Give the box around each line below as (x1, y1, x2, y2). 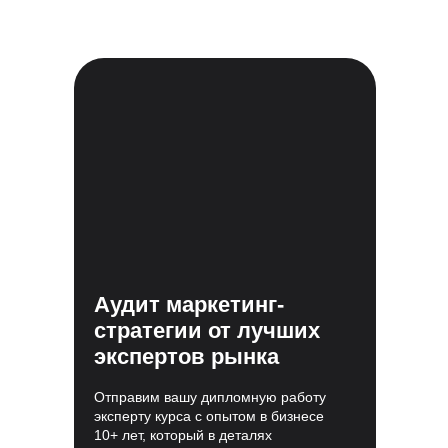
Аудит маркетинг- (94, 292, 284, 317)
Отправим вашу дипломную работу (94, 389, 326, 405)
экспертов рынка (94, 344, 279, 369)
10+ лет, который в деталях (94, 427, 272, 443)
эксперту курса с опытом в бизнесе (94, 408, 324, 424)
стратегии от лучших (94, 318, 320, 343)
